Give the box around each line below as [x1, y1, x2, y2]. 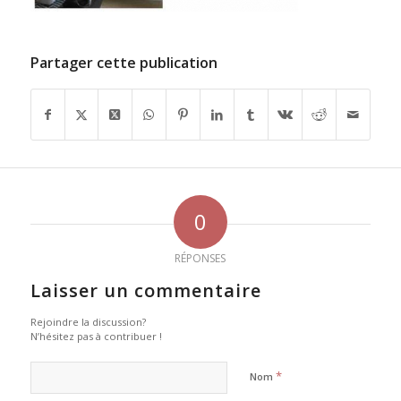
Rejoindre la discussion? [30, 315, 146, 329]
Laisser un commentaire [30, 278, 261, 303]
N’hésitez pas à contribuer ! [30, 329, 162, 344]
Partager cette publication [30, 53, 218, 73]
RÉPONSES [175, 251, 226, 267]
